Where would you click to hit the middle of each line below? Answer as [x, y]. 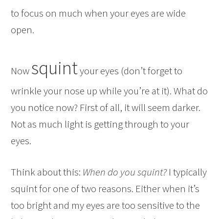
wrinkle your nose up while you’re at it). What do [109, 91]
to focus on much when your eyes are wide [99, 13]
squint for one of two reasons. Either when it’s [105, 188]
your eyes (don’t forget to [130, 71]
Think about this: [47, 172]
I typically [187, 172]
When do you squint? [125, 172]
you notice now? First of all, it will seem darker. [106, 107]
